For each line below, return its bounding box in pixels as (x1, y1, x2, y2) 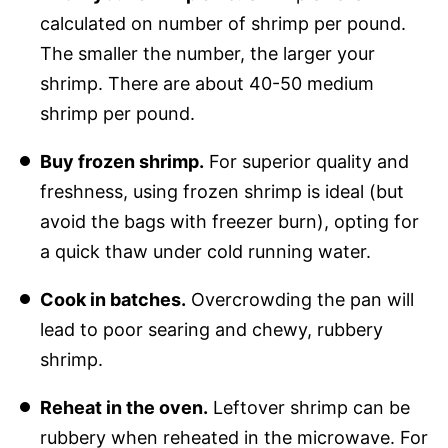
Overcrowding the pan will (185, 288, 414, 310)
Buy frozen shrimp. (39, 150, 204, 172)
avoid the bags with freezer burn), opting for (39, 210, 419, 232)
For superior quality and (203, 150, 409, 172)
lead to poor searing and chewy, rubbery (39, 318, 383, 340)
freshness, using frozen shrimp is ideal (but (39, 180, 404, 202)
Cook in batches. (39, 288, 186, 310)
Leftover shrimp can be (207, 396, 410, 418)
